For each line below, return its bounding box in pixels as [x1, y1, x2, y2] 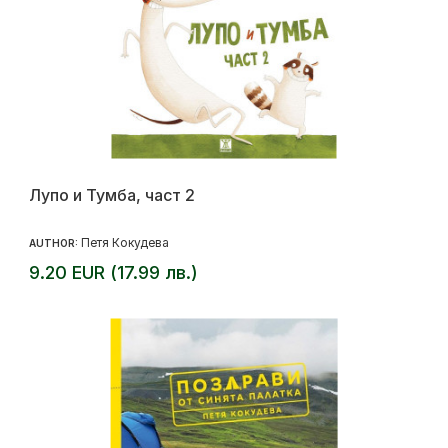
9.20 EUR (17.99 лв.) [29, 262, 198, 284]
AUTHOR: [29, 237, 81, 250]
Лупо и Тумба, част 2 [29, 185, 195, 206]
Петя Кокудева [81, 235, 169, 251]
